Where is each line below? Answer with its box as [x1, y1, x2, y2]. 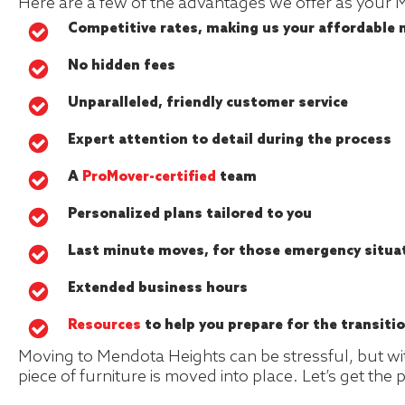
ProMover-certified [82, 169, 216, 185]
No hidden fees [68, 58, 175, 74]
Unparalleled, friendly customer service [68, 95, 348, 111]
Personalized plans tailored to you [68, 206, 312, 222]
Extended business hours [68, 280, 248, 297]
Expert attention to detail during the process [68, 132, 391, 148]
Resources [68, 317, 141, 334]
